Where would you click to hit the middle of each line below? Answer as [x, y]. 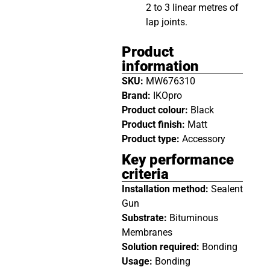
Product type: [152, 139]
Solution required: [162, 246]
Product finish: [154, 124]
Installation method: [166, 189]
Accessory [203, 139]
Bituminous [193, 218]
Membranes [147, 232]
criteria [145, 174]
